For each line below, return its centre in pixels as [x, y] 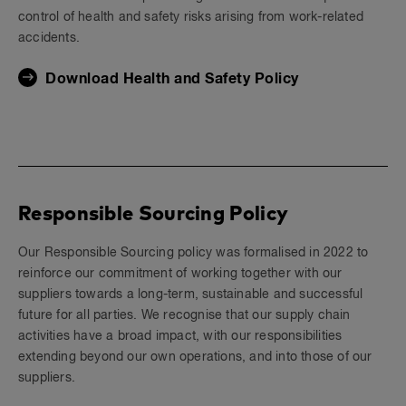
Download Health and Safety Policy [172, 79]
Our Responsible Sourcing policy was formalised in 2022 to [193, 253]
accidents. [49, 38]
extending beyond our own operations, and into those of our [195, 357]
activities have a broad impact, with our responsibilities [180, 336]
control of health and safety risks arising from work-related [191, 17]
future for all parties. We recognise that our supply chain [184, 315]
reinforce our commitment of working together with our [180, 274]
